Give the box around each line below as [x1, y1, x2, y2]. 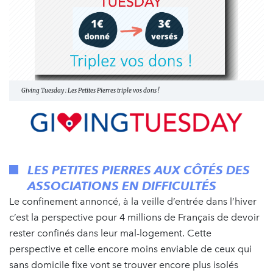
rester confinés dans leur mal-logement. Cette [9, 227, 211, 239]
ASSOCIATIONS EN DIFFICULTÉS [27, 178, 216, 193]
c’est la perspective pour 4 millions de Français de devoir [9, 211, 260, 223]
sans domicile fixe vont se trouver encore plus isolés [9, 258, 238, 271]
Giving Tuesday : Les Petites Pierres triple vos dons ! [21, 87, 159, 95]
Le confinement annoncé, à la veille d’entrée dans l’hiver [9, 195, 257, 207]
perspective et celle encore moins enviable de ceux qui [9, 243, 252, 255]
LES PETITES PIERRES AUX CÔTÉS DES [27, 162, 250, 177]
